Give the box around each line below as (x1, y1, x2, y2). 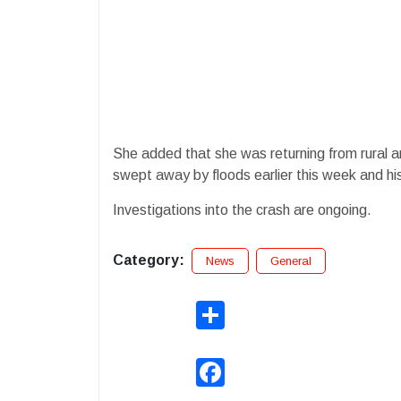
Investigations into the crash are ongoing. (113, 201, 371, 218)
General (270, 253, 311, 268)
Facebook (225, 357, 281, 371)
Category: (113, 252, 184, 268)
